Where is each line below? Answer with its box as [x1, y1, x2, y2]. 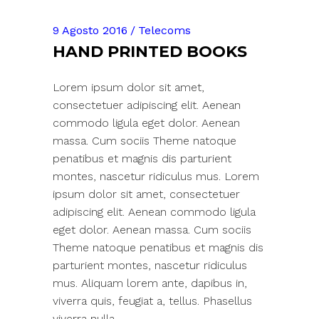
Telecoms [138, 23, 191, 37]
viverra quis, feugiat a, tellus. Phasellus [53, 293, 252, 308]
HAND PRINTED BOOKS [53, 41, 247, 61]
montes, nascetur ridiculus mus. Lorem [53, 169, 259, 183]
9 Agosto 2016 [53, 23, 127, 37]
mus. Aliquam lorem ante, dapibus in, [53, 276, 247, 290]
